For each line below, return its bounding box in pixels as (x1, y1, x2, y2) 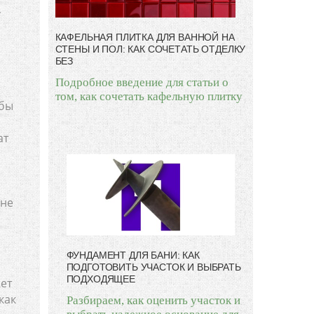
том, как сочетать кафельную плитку (55, 90, 243, 104)
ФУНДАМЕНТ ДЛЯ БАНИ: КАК (66, 249, 200, 261)
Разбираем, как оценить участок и (66, 293, 240, 307)
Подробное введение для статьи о (55, 76, 228, 90)
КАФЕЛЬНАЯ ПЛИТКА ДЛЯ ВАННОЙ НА (55, 32, 235, 43)
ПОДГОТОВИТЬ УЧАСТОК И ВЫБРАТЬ (66, 261, 241, 273)
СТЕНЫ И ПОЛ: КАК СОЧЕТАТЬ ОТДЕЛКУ (55, 43, 246, 55)
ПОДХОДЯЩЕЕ (66, 273, 135, 285)
